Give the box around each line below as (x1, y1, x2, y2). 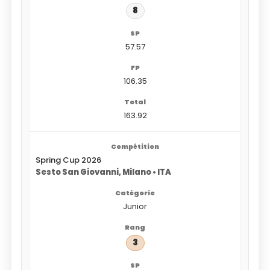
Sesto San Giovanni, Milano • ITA (35, 166, 171, 178)
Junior (123, 200, 147, 212)
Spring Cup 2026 (35, 154, 101, 166)
